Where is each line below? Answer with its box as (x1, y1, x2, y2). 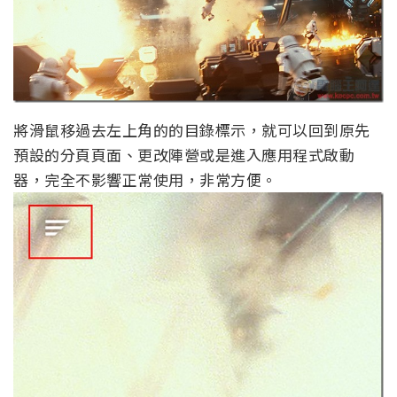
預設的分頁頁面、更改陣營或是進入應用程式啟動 (13, 143, 354, 166)
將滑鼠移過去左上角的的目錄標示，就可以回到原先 (13, 118, 370, 141)
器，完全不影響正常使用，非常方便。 (13, 167, 277, 191)
